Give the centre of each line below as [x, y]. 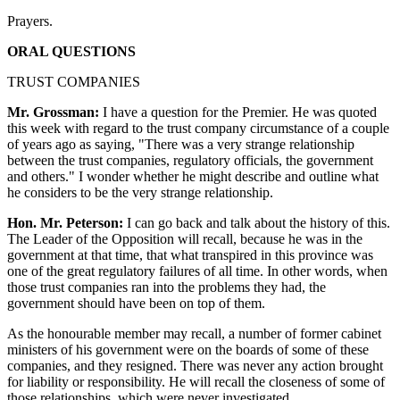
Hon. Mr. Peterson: [65, 222]
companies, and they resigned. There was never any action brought [195, 365]
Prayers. [30, 21]
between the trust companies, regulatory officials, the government [190, 160]
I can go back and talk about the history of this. [257, 222]
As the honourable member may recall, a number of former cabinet [194, 333]
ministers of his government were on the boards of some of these [188, 349]
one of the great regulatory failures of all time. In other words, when [197, 271]
